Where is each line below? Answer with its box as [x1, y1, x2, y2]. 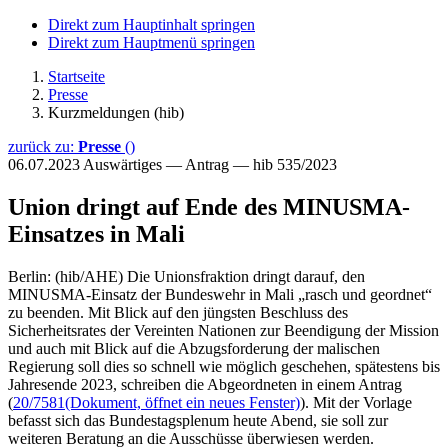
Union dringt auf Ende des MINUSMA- [8, 193, 410, 220]
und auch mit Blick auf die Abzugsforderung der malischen [8, 339, 380, 357]
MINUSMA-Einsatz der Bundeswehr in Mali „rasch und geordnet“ [8, 285, 432, 303]
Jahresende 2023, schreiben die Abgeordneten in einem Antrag [8, 375, 402, 393]
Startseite [48, 68, 105, 85]
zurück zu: [8, 138, 78, 155]
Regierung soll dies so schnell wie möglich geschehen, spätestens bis [8, 357, 440, 375]
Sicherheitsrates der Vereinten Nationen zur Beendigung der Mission [8, 321, 439, 339]
